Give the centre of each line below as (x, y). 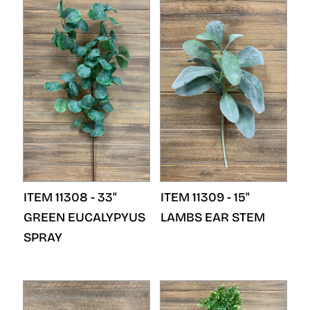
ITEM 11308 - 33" (70, 197)
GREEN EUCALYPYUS (84, 217)
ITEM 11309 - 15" (205, 197)
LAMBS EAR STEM (213, 217)
